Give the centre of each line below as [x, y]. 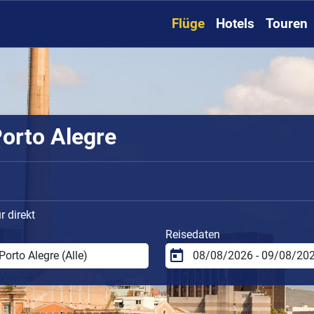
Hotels [235, 24]
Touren [287, 24]
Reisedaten [193, 234]
